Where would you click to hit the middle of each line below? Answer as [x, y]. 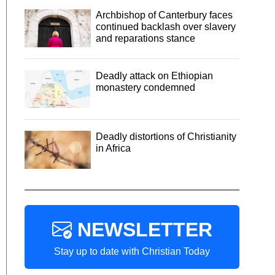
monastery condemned [146, 87]
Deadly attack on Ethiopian [155, 76]
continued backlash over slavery [166, 26]
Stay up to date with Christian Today [132, 251]
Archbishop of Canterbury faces [165, 15]
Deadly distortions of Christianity [166, 136]
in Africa [114, 148]
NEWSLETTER [142, 229]
